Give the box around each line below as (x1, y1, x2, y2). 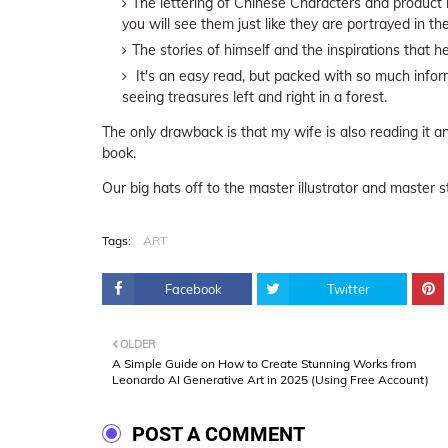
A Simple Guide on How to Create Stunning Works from (112, 355, 417, 371)
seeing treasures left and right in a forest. (122, 87, 387, 106)
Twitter (326, 280, 370, 297)
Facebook (164, 280, 222, 297)
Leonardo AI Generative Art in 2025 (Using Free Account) (112, 371, 429, 387)
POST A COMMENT (132, 421, 305, 446)
